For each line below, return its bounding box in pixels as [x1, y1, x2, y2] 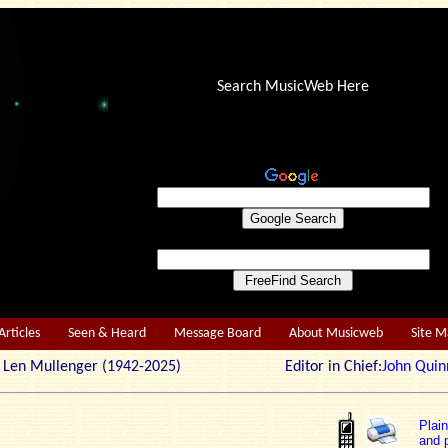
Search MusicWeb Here [217, 79, 369, 95]
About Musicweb [289, 326, 383, 341]
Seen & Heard [68, 326, 146, 341]
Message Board [174, 326, 261, 341]
